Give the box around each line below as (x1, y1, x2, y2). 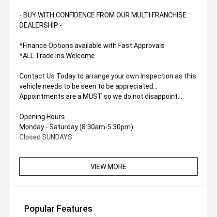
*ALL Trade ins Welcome (19, 52, 95, 60)
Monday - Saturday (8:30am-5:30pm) (19, 123, 133, 131)
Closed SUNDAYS (19, 133, 72, 141)
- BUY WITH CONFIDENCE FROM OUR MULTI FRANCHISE (19, 11, 186, 19)
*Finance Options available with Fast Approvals (19, 42, 165, 49)
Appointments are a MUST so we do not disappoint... (19, 93, 182, 100)
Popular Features (24, 203, 93, 214)
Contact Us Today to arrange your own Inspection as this (19, 72, 196, 80)
